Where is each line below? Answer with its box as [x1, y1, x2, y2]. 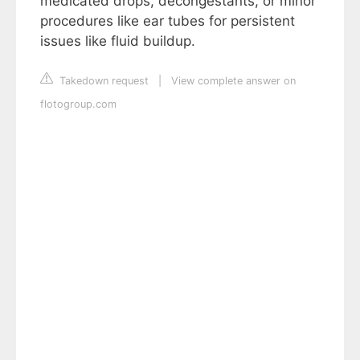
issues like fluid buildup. [40, 33, 195, 50]
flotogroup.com [40, 98, 117, 111]
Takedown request [56, 75, 149, 88]
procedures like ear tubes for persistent [40, 13, 295, 30]
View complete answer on [171, 75, 296, 88]
